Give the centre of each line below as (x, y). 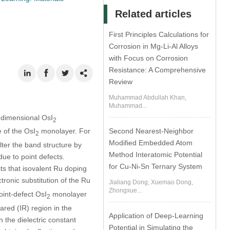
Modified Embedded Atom (151, 143)
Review (121, 82)
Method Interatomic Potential (156, 155)
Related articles (154, 14)
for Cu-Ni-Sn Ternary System (156, 166)
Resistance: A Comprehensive (158, 70)
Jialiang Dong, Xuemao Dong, (151, 182)
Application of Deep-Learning (156, 216)
